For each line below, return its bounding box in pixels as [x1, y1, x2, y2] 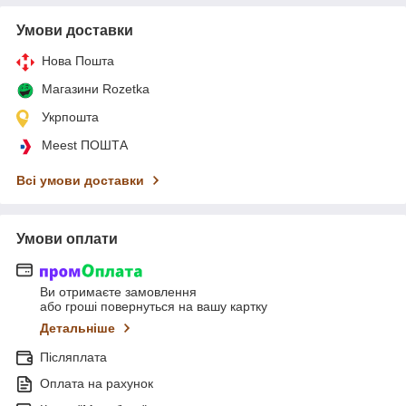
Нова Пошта [42, 53, 114, 69]
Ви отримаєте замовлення [40, 284, 197, 299]
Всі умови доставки [16, 173, 144, 188]
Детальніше [40, 320, 115, 335]
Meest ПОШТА [42, 138, 128, 153]
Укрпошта [42, 110, 99, 125]
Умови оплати [16, 231, 118, 247]
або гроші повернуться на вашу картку [40, 298, 267, 314]
